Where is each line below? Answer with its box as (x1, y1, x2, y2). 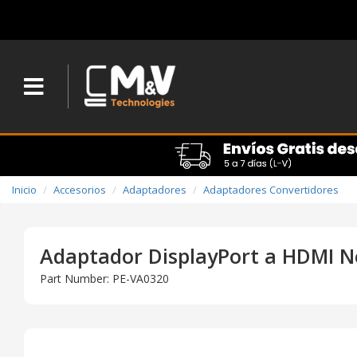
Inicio (12, 182, 37, 198)
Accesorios (53, 182, 106, 198)
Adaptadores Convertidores (203, 182, 339, 198)
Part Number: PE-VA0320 (40, 271, 169, 287)
